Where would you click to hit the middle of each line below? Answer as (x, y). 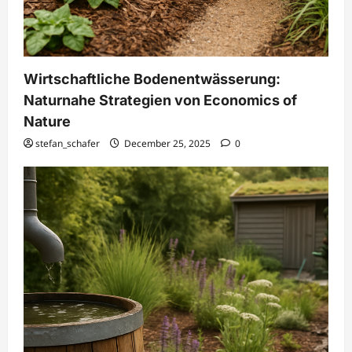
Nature (47, 121)
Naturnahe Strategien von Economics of (160, 100)
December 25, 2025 (167, 143)
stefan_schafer (68, 143)
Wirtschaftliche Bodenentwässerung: (152, 79)
